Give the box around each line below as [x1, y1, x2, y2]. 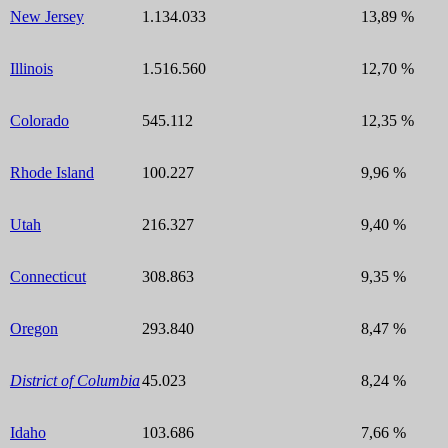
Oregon [10, 319, 58, 337]
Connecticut [10, 267, 86, 285]
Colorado [10, 111, 69, 129]
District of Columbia [10, 371, 140, 389]
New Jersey [10, 7, 84, 25]
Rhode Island [10, 163, 94, 181]
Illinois [10, 59, 53, 77]
